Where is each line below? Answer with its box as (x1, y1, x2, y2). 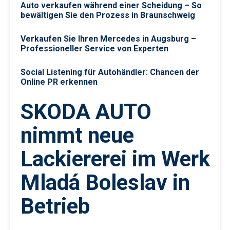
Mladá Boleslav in (21, 170, 190, 196)
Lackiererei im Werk (21, 146, 210, 172)
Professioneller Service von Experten (21, 44, 168, 54)
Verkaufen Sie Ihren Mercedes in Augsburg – (21, 34, 196, 44)
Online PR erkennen (21, 77, 98, 87)
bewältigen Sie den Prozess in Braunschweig (21, 10, 195, 21)
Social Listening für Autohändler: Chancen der (21, 67, 199, 78)
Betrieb (21, 194, 90, 219)
